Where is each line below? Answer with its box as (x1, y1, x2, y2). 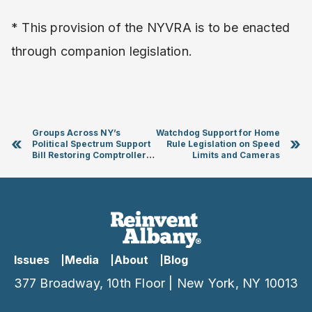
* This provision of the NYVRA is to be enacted (11, 20, 290, 35)
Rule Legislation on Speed (166, 139, 280, 149)
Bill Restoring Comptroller (32, 150, 146, 160)
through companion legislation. (11, 44, 192, 58)
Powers (32, 161, 65, 171)
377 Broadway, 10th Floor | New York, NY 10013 (13, 275, 299, 290)
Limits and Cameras (192, 150, 280, 160)
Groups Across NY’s (32, 127, 120, 138)
